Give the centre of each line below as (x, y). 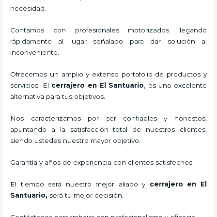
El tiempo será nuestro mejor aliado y (80, 184)
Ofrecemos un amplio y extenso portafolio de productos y (108, 74)
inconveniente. (35, 53)
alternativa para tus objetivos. (58, 97)
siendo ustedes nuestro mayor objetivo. (79, 140)
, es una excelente (175, 85)
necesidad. (28, 8)
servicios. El (31, 85)
